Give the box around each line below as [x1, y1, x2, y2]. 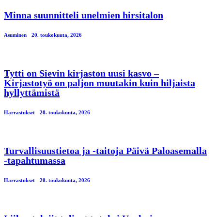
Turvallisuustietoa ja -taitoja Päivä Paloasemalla [4, 145, 207, 156]
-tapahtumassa [4, 155, 65, 166]
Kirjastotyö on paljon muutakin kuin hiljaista [4, 77, 195, 88]
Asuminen [4, 31, 27, 38]
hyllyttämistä [4, 87, 60, 98]
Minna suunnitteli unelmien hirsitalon [4, 10, 163, 21]
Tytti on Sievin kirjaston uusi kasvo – [4, 67, 159, 78]
